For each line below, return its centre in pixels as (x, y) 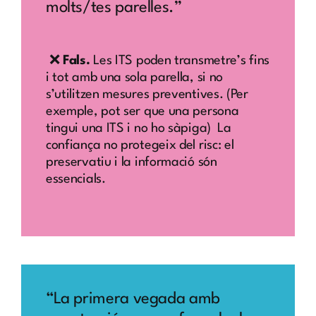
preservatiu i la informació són (131, 163)
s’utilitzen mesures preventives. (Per (147, 95)
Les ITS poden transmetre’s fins (181, 61)
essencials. (75, 180)
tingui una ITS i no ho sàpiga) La (138, 129)
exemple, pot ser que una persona (142, 112)
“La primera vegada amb (133, 299)
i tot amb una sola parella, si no (134, 78)
